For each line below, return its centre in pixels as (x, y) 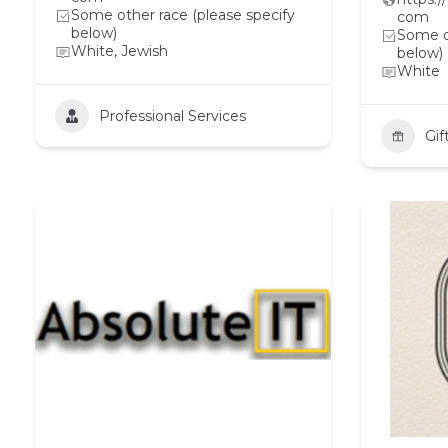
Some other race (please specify (183, 15)
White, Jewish (119, 51)
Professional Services (172, 116)
